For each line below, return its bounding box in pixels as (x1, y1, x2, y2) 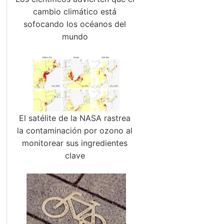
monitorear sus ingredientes (22, 138, 128, 148)
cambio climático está (33, 6, 117, 16)
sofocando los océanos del (23, 19, 126, 29)
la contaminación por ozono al (17, 125, 133, 135)
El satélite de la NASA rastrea (19, 113, 131, 123)
